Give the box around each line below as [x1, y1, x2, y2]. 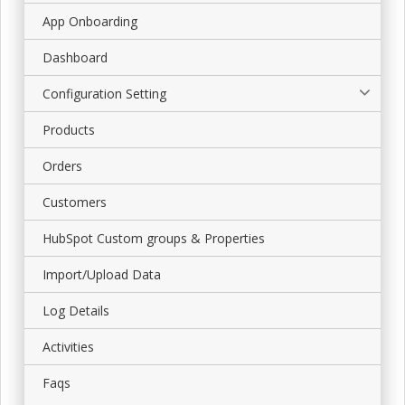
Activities [42, 338, 94, 355]
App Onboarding [42, 13, 137, 30]
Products [42, 121, 95, 138]
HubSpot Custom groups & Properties [42, 230, 265, 247]
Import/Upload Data [42, 266, 161, 283]
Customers [42, 193, 107, 211]
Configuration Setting [42, 85, 166, 102]
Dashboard [42, 49, 108, 66]
